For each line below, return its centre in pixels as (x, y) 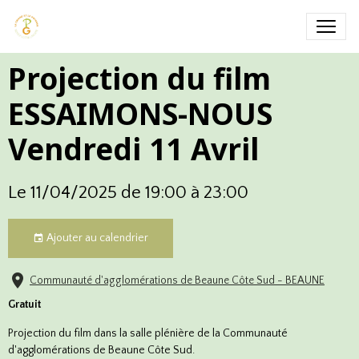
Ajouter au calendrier (96, 238)
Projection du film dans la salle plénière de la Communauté (148, 333)
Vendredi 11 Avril (133, 149)
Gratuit (24, 305)
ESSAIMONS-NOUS (140, 114)
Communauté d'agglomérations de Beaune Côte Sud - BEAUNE (177, 280)
